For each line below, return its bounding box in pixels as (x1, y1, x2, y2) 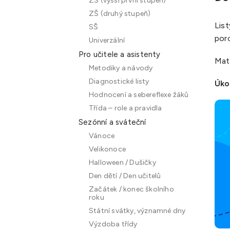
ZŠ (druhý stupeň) (89, 9, 151, 18)
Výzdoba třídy (89, 220, 138, 228)
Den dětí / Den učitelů (89, 171, 161, 180)
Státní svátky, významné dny (89, 206, 186, 215)
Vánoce (89, 131, 115, 140)
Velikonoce (89, 145, 126, 154)
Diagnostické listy (89, 77, 149, 86)
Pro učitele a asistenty (79, 50, 161, 59)
